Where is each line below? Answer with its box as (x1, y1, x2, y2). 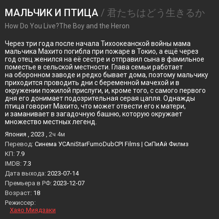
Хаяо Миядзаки (10, 206, 56, 214)
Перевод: (5, 140, 33, 148)
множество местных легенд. (5, 118, 97, 126)
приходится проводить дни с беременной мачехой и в (5, 79, 179, 87)
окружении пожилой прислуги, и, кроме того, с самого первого (5, 87, 206, 94)
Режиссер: (5, 199, 36, 206)
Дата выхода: (5, 170, 47, 177)
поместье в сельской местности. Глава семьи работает (5, 63, 183, 71)
